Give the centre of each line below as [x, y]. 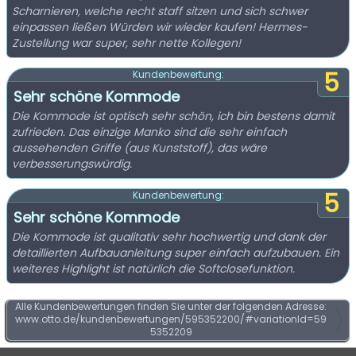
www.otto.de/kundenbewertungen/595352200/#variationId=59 [171, 319]
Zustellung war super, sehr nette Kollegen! [126, 43]
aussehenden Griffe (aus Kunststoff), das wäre [139, 148]
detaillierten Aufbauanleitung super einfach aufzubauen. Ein [176, 253]
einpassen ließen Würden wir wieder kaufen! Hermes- [60, 27]
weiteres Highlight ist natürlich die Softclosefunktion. [153, 269]
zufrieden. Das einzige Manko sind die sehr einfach [149, 132]
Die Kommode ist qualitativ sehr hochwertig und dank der [169, 237]
